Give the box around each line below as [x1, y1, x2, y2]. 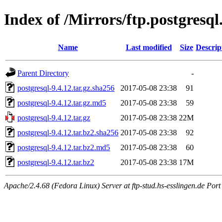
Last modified [125, 43, 172, 52]
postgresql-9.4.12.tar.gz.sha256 [17, 83, 114, 92]
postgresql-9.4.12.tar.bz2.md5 [17, 143, 110, 152]
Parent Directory [17, 68, 69, 77]
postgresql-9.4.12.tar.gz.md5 [17, 98, 106, 107]
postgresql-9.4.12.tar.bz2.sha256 [17, 128, 118, 137]
